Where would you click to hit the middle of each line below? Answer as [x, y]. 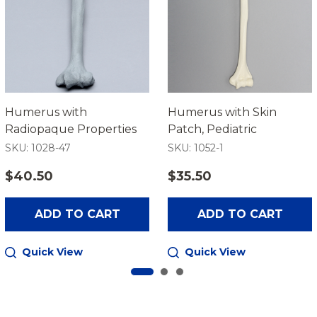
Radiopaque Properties [71, 129]
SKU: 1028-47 [38, 148]
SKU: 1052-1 [196, 148]
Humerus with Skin [222, 113]
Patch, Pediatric [212, 129]
